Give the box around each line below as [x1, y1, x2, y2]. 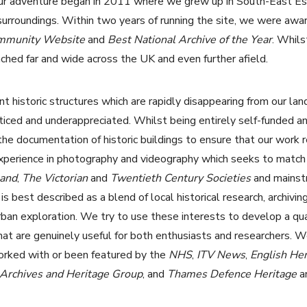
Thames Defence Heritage [167, 267, 299, 282]
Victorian [44, 171, 90, 186]
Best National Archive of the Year [108, 32, 272, 48]
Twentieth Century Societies [110, 171, 251, 186]
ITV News [197, 247, 245, 263]
